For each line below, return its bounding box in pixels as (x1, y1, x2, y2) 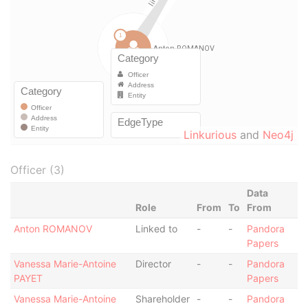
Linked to (135, 223, 177, 234)
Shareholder (135, 293, 190, 305)
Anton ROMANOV (13, 223, 92, 234)
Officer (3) (10, 163, 65, 177)
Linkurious (184, 128, 236, 142)
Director (135, 258, 171, 269)
